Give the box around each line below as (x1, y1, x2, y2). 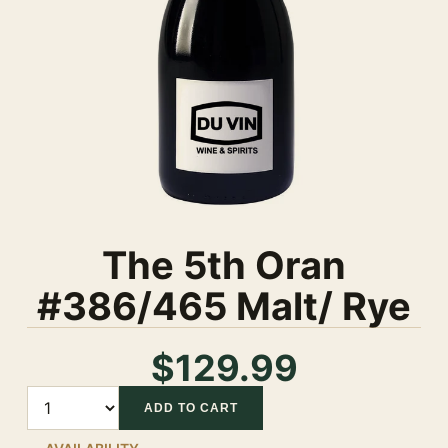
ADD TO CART (144, 401, 238, 415)
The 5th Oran (102, 242, 346, 288)
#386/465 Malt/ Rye (37, 283, 411, 329)
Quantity (26, 385, 90, 405)
